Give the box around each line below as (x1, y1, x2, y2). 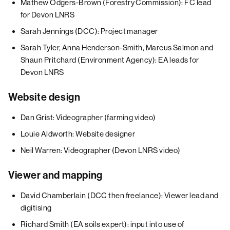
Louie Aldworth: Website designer (21, 129, 136, 138)
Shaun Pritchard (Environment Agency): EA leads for (21, 55, 199, 64)
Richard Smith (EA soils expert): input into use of (21, 220, 184, 228)
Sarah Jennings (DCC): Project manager (21, 27, 158, 35)
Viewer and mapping (8, 169, 103, 181)
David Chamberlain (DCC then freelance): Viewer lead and (21, 191, 219, 200)
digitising (21, 203, 52, 212)
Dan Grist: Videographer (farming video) (21, 113, 156, 122)
